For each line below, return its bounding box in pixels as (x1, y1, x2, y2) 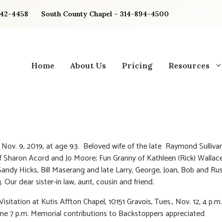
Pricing (122, 60, 153, 70)
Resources (168, 60, 210, 70)
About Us (70, 60, 106, 70)
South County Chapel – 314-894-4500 (41, 9, 169, 18)
